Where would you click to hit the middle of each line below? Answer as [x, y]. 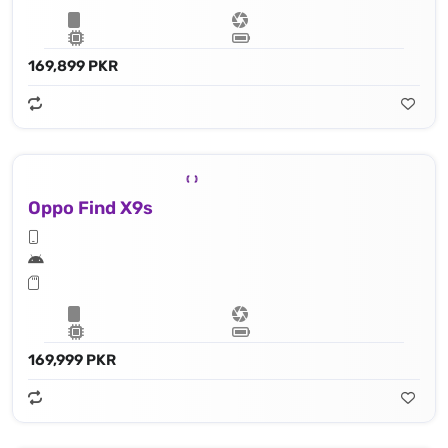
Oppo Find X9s [90, 207]
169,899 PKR [73, 65]
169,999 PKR [72, 359]
